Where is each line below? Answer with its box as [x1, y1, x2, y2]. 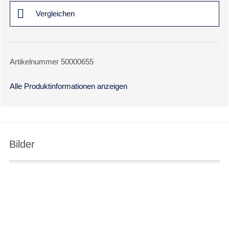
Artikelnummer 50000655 [10, 57, 94, 66]
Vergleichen [36, 9, 75, 18]
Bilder [9, 139, 35, 150]
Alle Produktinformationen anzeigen [10, 82, 127, 90]
